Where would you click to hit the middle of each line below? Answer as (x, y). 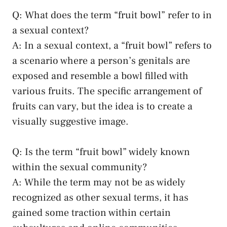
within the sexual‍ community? (80, 167)
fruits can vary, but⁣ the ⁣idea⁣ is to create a (102, 107)
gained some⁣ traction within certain (91, 213)
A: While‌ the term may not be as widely (99, 183)
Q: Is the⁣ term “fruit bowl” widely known (101, 152)
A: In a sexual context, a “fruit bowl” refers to (112, 46)
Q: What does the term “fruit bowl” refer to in (112, 15)
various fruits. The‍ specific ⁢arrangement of (107, 91)
